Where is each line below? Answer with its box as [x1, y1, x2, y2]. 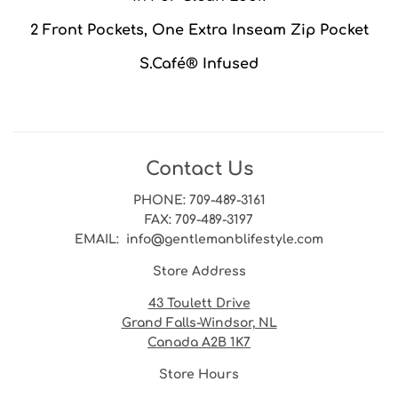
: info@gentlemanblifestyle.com [116, 232, 323, 246]
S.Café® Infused [139, 55, 259, 72]
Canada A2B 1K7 [147, 335, 251, 349]
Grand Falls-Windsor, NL [121, 315, 277, 330]
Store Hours [159, 367, 239, 381]
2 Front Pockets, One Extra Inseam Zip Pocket [29, 21, 369, 38]
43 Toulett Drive [147, 296, 251, 310]
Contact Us [145, 157, 253, 179]
